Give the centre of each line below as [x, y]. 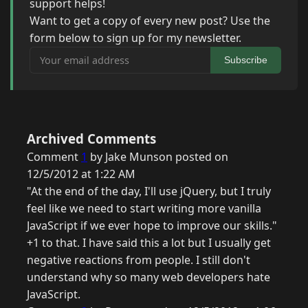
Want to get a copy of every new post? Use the [150, 21]
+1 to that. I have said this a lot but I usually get [149, 243]
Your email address [79, 55]
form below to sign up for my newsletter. [135, 38]
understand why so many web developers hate [148, 277]
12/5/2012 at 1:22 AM [81, 174]
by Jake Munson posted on [158, 157]
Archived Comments [91, 139]
